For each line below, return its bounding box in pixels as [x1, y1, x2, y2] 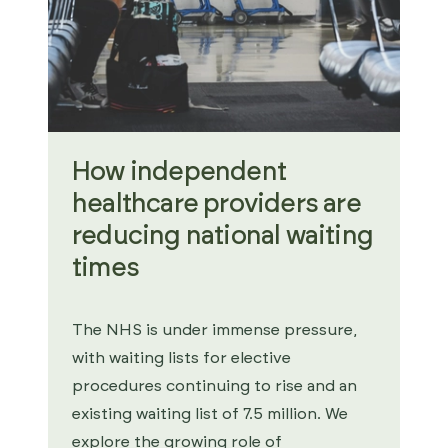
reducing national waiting [72, 223, 373, 249]
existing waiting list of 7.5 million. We [72, 406, 348, 422]
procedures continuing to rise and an [72, 378, 357, 394]
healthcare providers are [72, 191, 361, 217]
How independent [72, 159, 286, 185]
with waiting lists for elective [72, 350, 291, 366]
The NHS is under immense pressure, [72, 322, 357, 338]
